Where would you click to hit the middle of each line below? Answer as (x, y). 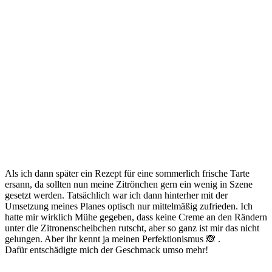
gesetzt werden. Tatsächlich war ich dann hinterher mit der (116, 195)
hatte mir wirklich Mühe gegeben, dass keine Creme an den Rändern (136, 217)
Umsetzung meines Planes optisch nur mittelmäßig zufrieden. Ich (129, 206)
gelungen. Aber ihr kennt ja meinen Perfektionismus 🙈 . (113, 239)
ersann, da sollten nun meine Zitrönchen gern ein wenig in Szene (129, 184)
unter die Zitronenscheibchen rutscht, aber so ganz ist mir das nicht (132, 228)
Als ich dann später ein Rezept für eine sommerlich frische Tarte (127, 173)
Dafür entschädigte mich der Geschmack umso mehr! (107, 250)
